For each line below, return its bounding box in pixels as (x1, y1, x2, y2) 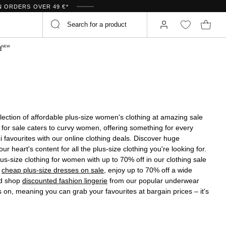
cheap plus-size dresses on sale (2, 165, 104, 174)
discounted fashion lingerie (22, 176, 107, 185)
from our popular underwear (107, 176, 199, 185)
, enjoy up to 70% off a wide (104, 165, 192, 174)
